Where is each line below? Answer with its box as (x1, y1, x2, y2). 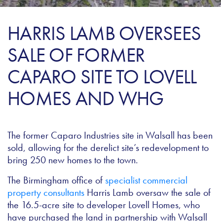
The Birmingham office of (7, 173, 105, 186)
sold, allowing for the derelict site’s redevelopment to (7, 141, 209, 154)
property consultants (7, 185, 84, 199)
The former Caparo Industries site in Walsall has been (7, 128, 213, 142)
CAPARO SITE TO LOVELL (7, 64, 197, 89)
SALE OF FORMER (7, 42, 145, 68)
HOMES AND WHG (7, 85, 164, 111)
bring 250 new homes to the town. (7, 153, 138, 166)
